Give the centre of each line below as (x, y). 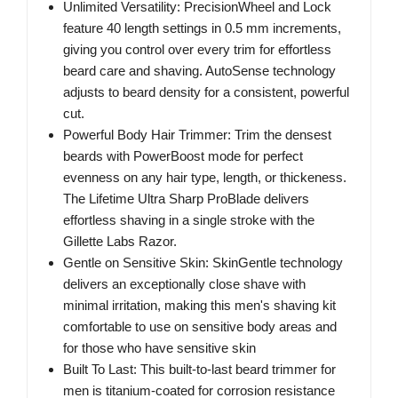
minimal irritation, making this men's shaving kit (199, 306)
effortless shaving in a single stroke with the (189, 220)
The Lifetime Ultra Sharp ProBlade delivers (186, 199)
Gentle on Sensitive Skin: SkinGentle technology (203, 263)
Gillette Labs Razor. (120, 242)
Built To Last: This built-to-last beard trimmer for (199, 370)
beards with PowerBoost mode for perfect (183, 156)
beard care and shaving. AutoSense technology (199, 71)
